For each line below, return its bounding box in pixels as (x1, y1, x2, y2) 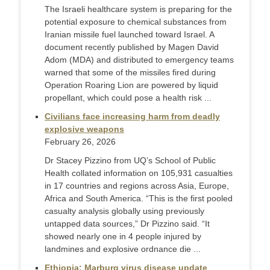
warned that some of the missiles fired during (45, 67, 216, 78)
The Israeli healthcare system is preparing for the (45, 4, 232, 14)
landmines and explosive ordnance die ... (45, 244, 201, 254)
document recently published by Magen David (45, 42, 219, 52)
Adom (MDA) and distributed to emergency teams (45, 55, 234, 65)
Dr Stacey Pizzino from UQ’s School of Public (45, 155, 216, 166)
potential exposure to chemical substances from (45, 17, 227, 27)
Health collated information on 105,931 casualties (45, 168, 233, 178)
